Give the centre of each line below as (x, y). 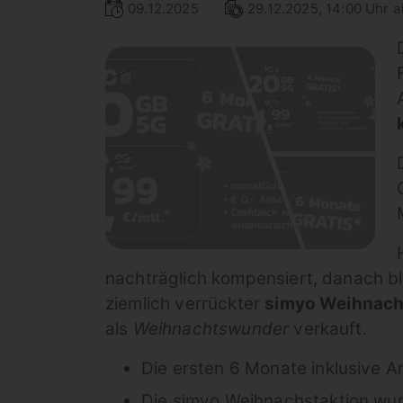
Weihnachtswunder (211, 329)
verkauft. (328, 329)
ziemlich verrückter (185, 304)
